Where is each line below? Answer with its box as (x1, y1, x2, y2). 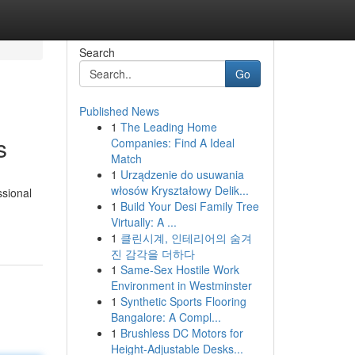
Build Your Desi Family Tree (120, 198, 259, 214)
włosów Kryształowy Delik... (110, 182, 249, 198)
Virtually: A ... (110, 214, 177, 230)
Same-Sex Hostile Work (120, 261, 239, 277)
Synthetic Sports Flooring (120, 293, 246, 309)
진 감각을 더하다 (110, 246, 195, 261)
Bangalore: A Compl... (110, 309, 221, 325)
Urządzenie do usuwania (120, 166, 244, 182)
